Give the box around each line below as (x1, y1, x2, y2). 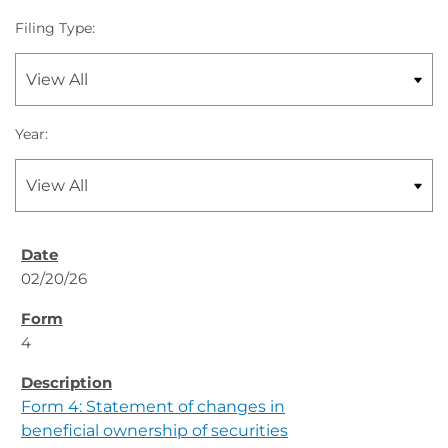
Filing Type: (15, 19, 95, 37)
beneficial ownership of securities (21, 421, 288, 440)
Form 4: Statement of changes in (21, 397, 285, 416)
